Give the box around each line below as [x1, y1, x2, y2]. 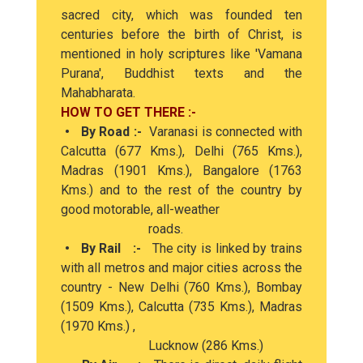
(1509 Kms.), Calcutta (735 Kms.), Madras [61, 299, 302, 314]
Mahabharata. [61, 85, 135, 100]
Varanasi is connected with [149, 124, 303, 139]
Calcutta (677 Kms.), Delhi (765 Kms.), [61, 143, 302, 159]
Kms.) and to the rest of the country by [61, 182, 302, 198]
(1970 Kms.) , [61, 318, 135, 334]
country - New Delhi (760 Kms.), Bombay [61, 280, 302, 295]
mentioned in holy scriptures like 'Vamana [61, 46, 302, 62]
